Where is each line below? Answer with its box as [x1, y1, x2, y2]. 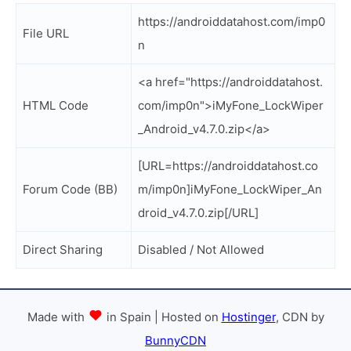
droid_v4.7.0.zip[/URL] [138, 205, 259, 220]
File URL [23, 26, 69, 41]
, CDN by [275, 309, 324, 324]
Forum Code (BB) [23, 182, 118, 197]
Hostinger [221, 309, 276, 324]
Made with [27, 309, 88, 324]
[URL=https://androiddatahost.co [138, 158, 318, 173]
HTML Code [23, 98, 89, 113]
